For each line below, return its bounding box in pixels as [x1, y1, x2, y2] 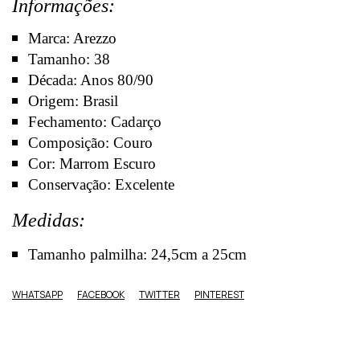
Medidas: [12, 210, 90, 231]
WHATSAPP [12, 288, 63, 302]
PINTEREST [194, 288, 244, 302]
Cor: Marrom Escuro [28, 155, 160, 173]
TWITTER [139, 288, 180, 302]
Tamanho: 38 [28, 51, 110, 68]
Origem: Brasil [28, 92, 122, 110]
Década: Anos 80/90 [28, 72, 153, 89]
